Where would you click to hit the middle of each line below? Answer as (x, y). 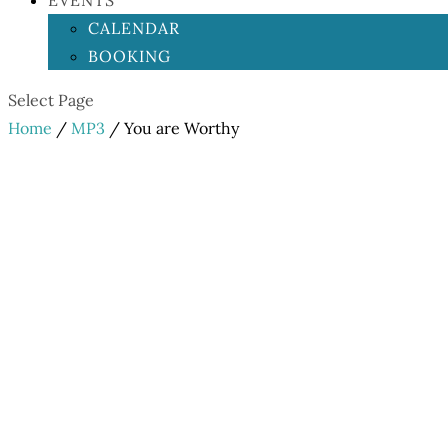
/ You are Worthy (172, 128)
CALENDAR (134, 28)
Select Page (51, 100)
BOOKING (129, 56)
